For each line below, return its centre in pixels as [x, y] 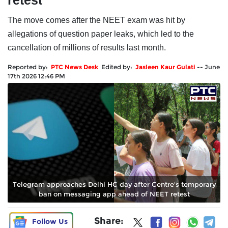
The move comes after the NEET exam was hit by [96, 20]
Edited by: [118, 67]
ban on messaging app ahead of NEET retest [114, 194]
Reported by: [29, 67]
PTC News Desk [75, 67]
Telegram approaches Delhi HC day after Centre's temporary [114, 184]
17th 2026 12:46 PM [36, 76]
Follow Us [50, 222]
